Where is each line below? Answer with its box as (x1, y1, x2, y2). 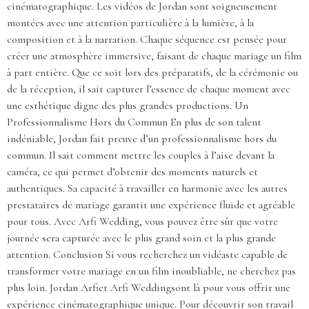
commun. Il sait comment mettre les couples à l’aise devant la (7, 148, 275, 163)
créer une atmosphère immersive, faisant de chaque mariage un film (7, 49, 301, 63)
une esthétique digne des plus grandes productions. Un (7, 99, 248, 113)
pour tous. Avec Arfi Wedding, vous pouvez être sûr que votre (7, 215, 278, 229)
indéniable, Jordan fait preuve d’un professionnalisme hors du (7, 132, 277, 146)
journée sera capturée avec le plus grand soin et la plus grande (7, 231, 276, 246)
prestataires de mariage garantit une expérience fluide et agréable (7, 198, 295, 212)
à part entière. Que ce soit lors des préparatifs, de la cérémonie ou (7, 66, 298, 80)
